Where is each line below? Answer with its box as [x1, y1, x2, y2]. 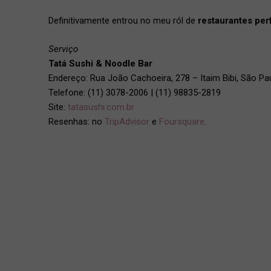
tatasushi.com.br [68, 101, 134, 113]
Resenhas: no [48, 116, 105, 127]
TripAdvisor [105, 116, 149, 127]
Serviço [48, 43, 78, 54]
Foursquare [159, 116, 204, 127]
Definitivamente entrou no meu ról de [48, 15, 198, 26]
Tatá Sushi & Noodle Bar [48, 57, 152, 69]
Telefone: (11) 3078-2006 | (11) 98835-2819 [48, 87, 221, 98]
